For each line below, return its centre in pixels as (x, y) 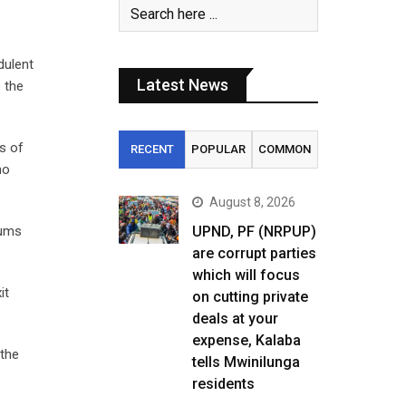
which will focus (246, 275)
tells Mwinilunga (246, 362)
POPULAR (218, 149)
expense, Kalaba (246, 340)
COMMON (285, 149)
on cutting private (250, 297)
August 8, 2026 (252, 202)
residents (223, 384)
